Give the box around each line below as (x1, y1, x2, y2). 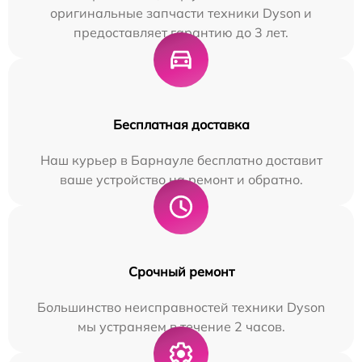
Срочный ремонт (128, 263, 234, 280)
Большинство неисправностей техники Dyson (37, 299, 325, 316)
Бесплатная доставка (112, 116, 250, 133)
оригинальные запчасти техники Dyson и (50, 5, 312, 22)
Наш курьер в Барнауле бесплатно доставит (40, 152, 322, 169)
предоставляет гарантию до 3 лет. (74, 24, 288, 41)
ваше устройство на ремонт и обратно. (59, 171, 303, 188)
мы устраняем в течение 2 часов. (77, 318, 285, 335)
